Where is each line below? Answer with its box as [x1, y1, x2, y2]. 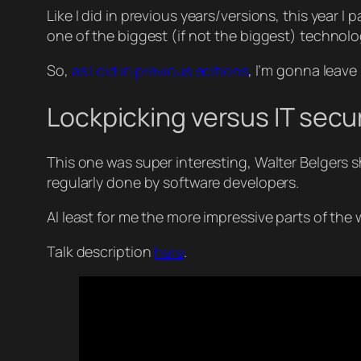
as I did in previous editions [71, 60, 248, 81]
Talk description [47, 242, 155, 262]
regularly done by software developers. [47, 172, 300, 193]
